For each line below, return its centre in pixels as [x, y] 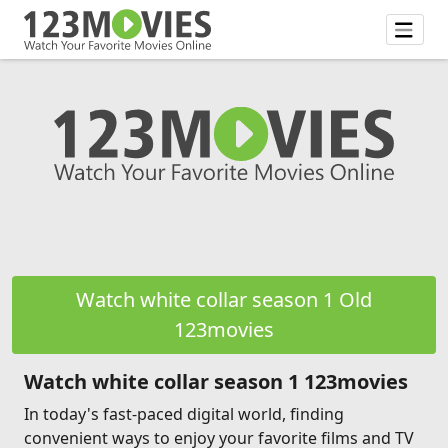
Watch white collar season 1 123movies [216, 381]
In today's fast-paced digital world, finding [184, 414]
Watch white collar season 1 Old [224, 299]
